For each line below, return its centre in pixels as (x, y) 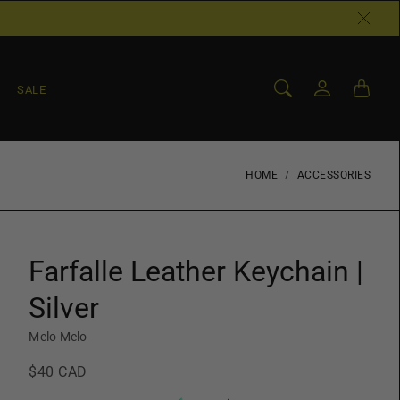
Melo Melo (58, 337)
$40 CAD (58, 372)
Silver (64, 308)
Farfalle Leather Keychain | (196, 271)
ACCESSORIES (333, 175)
